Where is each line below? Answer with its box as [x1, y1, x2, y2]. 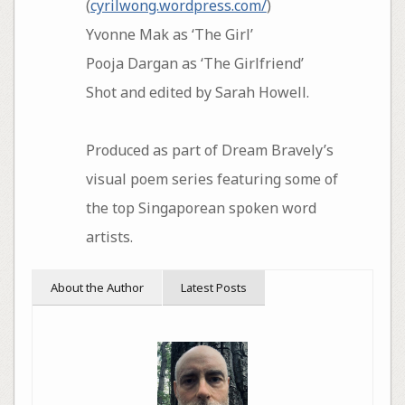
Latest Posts [180, 278, 247, 296]
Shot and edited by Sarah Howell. [85, 82, 309, 103]
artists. [85, 227, 133, 248]
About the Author [50, 278, 144, 296]
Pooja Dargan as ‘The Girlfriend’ [85, 53, 304, 74]
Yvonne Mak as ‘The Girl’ [85, 24, 253, 45]
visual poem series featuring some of [85, 169, 338, 190]
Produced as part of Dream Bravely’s [85, 140, 334, 161]
